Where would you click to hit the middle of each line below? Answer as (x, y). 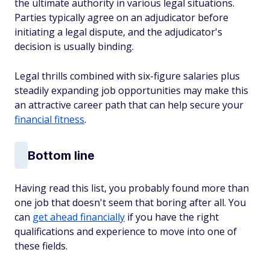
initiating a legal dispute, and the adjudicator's (118, 32)
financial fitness (49, 119)
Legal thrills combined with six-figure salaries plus (127, 76)
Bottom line (61, 155)
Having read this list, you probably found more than (132, 188)
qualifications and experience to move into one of (126, 231)
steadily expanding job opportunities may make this (131, 90)
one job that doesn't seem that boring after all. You (130, 202)
